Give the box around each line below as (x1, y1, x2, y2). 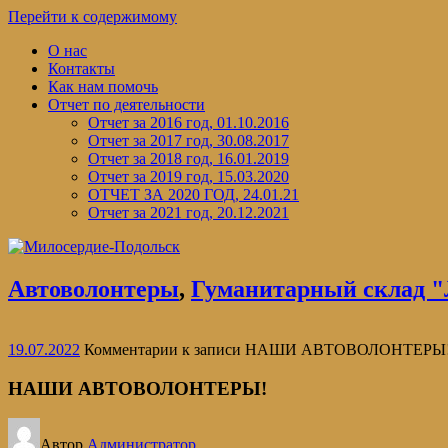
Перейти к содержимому (8, 8, 177, 25)
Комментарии (84, 340, 178, 358)
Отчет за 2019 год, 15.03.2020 (88, 168, 289, 185)
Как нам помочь (48, 78, 158, 95)
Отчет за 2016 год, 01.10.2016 (88, 114, 289, 131)
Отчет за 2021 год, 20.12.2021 (88, 204, 289, 221)
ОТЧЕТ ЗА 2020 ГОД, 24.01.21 (88, 186, 299, 203)
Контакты (48, 60, 115, 77)
